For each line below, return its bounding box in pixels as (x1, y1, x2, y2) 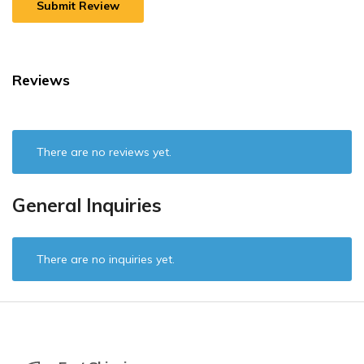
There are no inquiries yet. (37, 252, 175, 267)
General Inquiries (12, 193, 162, 218)
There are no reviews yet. (37, 145, 171, 160)
